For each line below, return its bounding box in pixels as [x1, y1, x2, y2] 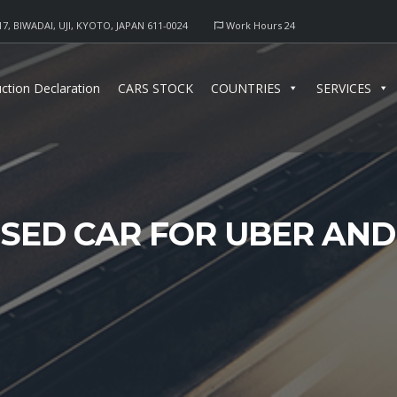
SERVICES [316, 80, 371, 97]
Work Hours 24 [222, 19, 295, 32]
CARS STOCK [118, 80, 193, 97]
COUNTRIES [211, 80, 281, 97]
